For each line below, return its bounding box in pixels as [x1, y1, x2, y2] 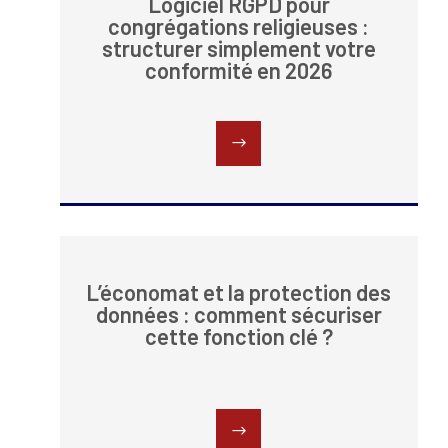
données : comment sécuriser [95, 301, 382, 328]
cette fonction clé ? [144, 323, 333, 350]
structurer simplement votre [101, 35, 376, 62]
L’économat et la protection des [86, 279, 392, 306]
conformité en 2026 [145, 57, 333, 84]
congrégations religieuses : [108, 13, 370, 40]
